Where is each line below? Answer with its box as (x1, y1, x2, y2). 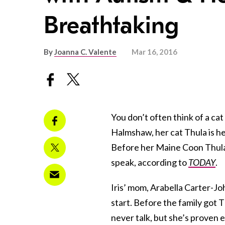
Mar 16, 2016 (132, 47, 177, 57)
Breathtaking (44, 12, 179, 40)
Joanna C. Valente (54, 47, 117, 57)
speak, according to (111, 156, 188, 168)
